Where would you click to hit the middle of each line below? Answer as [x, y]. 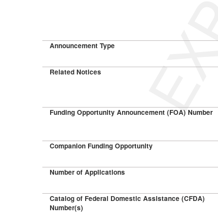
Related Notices [75, 72]
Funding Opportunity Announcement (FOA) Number [131, 112]
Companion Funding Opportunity [101, 146]
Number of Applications [87, 172]
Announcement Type [82, 45]
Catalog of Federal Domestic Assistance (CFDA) [127, 198]
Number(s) [66, 208]
